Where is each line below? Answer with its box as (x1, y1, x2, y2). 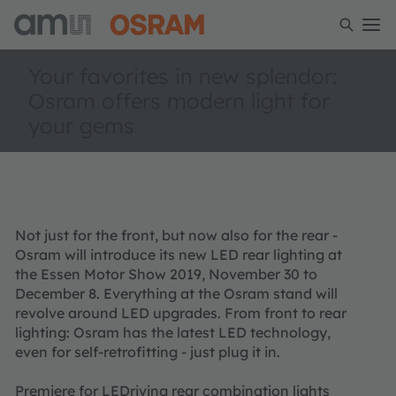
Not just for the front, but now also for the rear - (15, 225, 338, 244)
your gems (28, 112, 134, 139)
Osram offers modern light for (28, 88, 330, 114)
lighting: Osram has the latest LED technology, (15, 323, 331, 341)
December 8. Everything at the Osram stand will (15, 284, 338, 302)
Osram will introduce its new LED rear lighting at (15, 245, 342, 263)
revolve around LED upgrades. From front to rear (15, 303, 346, 322)
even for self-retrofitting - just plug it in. (15, 342, 280, 361)
